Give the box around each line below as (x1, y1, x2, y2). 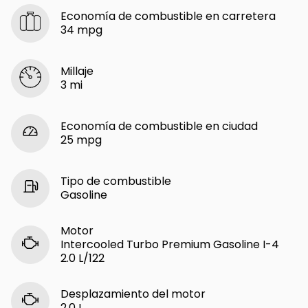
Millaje (60, 63, 93, 79)
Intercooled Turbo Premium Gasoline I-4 (60, 236, 279, 252)
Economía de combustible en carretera (60, 8, 276, 24)
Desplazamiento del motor (60, 285, 206, 302)
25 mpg (60, 131, 102, 148)
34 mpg (60, 21, 102, 38)
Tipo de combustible (60, 173, 171, 189)
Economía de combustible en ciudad (60, 118, 258, 134)
